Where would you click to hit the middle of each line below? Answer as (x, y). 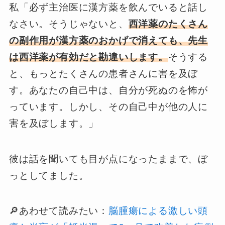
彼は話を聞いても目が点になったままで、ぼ (108, 159)
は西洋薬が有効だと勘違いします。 (88, 57)
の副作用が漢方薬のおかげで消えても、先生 (108, 41)
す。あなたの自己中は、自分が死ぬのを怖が (108, 90)
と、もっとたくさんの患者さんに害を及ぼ (103, 74)
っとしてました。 (49, 175)
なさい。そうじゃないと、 (69, 24)
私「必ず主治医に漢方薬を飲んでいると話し (108, 8)
